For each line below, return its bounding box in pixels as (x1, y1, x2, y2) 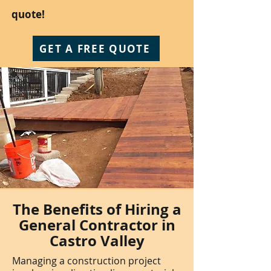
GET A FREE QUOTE (39, 41, 151, 56)
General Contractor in (18, 215, 175, 235)
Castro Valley (49, 230, 145, 251)
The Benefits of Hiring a (12, 199, 181, 220)
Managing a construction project (12, 254, 161, 267)
